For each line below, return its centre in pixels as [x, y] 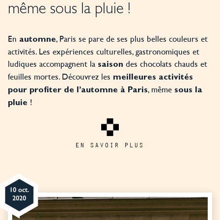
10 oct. [19, 190]
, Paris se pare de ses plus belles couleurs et [132, 39]
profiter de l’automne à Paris [89, 91]
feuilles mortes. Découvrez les [60, 77]
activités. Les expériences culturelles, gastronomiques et [104, 52]
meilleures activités [153, 78]
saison [110, 65]
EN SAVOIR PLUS [110, 145]
